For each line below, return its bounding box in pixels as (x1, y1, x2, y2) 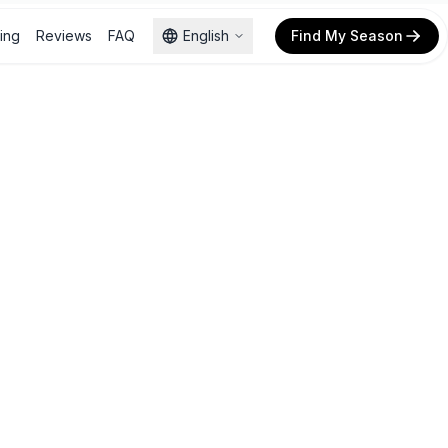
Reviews (36, 27, 92, 44)
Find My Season (291, 27, 403, 44)
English (183, 27, 229, 44)
